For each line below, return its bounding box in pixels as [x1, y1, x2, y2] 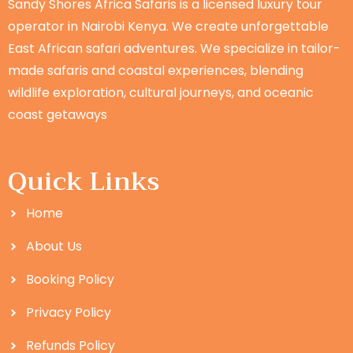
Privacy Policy [25, 303, 111, 322]
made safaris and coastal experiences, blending [8, 61, 303, 80]
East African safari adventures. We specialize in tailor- [8, 39, 340, 58]
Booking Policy [25, 270, 114, 289]
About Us [25, 237, 82, 256]
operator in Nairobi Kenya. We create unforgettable [8, 17, 329, 36]
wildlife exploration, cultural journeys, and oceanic [8, 84, 314, 102]
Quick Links [8, 160, 159, 204]
